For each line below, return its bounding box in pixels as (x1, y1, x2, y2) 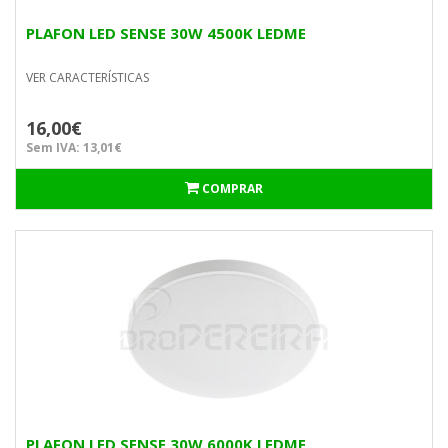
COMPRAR (202, 180, 263, 197)
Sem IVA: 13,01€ (26, 139, 122, 156)
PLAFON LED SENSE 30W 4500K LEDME (26, 23, 306, 43)
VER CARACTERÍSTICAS (26, 69, 149, 86)
